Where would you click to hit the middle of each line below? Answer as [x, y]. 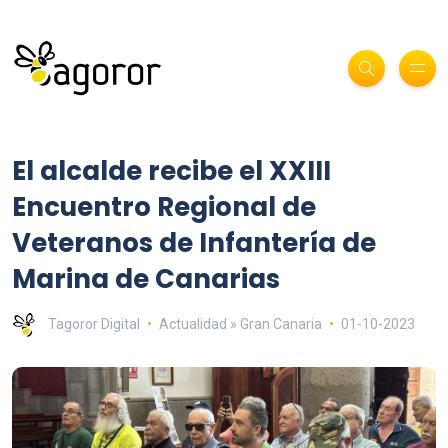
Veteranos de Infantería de [194, 242]
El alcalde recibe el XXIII [171, 170]
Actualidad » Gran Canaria [240, 323]
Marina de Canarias [146, 278]
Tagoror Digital [94, 323]
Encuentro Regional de [164, 206]
